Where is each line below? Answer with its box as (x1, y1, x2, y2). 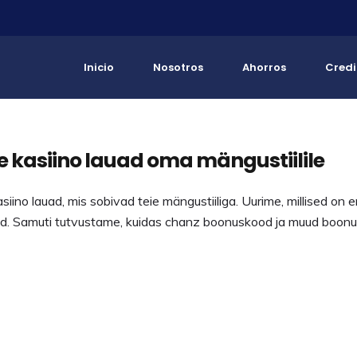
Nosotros (153, 60, 203, 75)
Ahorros (242, 60, 286, 75)
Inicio (84, 60, 114, 75)
